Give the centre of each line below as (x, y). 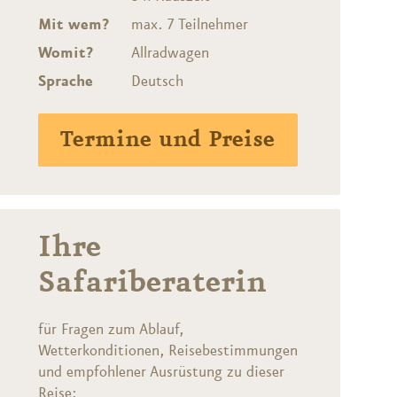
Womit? (65, 54)
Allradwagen (171, 54)
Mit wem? (73, 25)
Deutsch (158, 82)
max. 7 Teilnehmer (190, 25)
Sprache (65, 82)
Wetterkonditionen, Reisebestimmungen (167, 351)
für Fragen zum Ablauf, (110, 330)
